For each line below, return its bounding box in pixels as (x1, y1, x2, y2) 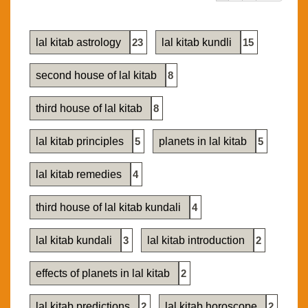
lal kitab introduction (147, 234, 247, 247)
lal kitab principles (36, 135, 126, 148)
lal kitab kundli (162, 36, 234, 49)
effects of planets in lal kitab (36, 267, 173, 280)
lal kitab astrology (36, 36, 124, 49)
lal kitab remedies (36, 168, 124, 181)
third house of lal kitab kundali (36, 201, 184, 214)
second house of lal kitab (36, 69, 159, 82)
